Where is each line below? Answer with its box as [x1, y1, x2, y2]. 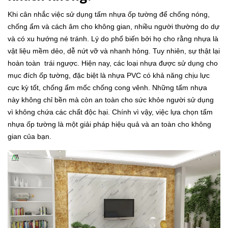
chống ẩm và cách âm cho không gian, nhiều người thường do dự [8, 22, 219, 31]
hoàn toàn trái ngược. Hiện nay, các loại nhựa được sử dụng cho [8, 59, 218, 67]
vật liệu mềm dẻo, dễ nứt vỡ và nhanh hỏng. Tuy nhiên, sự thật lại [8, 46, 220, 55]
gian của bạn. [8, 132, 51, 140]
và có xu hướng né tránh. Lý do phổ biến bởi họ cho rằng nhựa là [8, 34, 218, 43]
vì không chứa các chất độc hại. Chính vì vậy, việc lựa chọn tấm [8, 107, 213, 116]
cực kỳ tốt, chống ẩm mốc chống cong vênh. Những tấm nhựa [8, 83, 207, 92]
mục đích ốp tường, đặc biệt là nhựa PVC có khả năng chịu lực [8, 71, 210, 79]
